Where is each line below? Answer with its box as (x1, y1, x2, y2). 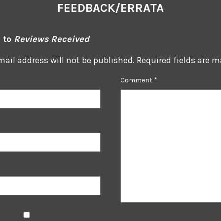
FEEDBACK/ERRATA (57, 1, 164, 15)
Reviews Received (14, 34, 89, 44)
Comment (120, 76, 154, 84)
